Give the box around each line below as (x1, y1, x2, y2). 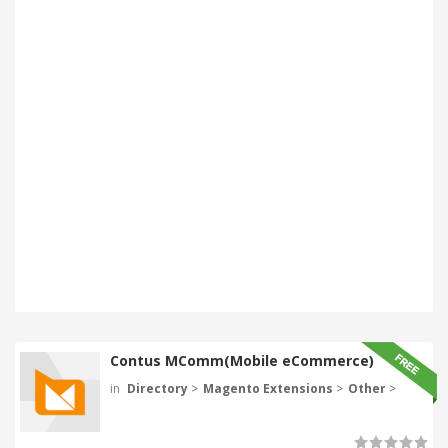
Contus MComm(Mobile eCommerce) (110, 351, 374, 370)
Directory (127, 380, 188, 397)
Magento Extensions (203, 380, 333, 397)
